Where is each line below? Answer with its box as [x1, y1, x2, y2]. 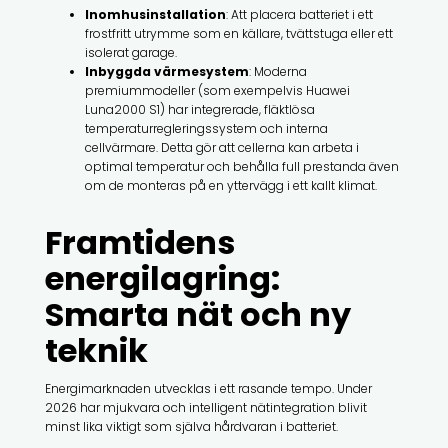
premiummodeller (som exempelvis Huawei [84, 81, 350, 99]
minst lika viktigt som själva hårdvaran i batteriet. [44, 417, 338, 435]
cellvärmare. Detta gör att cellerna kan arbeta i [84, 138, 359, 156]
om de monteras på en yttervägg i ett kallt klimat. [84, 176, 377, 194]
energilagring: [44, 255, 280, 301]
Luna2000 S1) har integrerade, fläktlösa [84, 100, 315, 118]
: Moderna [248, 62, 307, 80]
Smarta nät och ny [44, 291, 351, 337]
